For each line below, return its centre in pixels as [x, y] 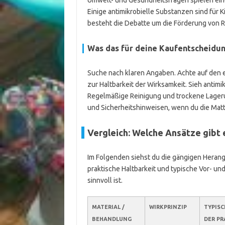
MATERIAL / [108, 207]
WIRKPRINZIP [168, 207]
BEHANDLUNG [111, 219]
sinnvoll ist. [105, 180]
